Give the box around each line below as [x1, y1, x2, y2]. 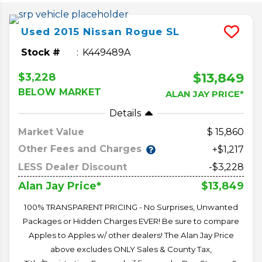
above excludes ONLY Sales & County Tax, [50, 244, 212, 254]
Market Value [18, 126, 84, 137]
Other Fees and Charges [18, 143, 142, 155]
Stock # [21, 46, 60, 58]
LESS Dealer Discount [18, 161, 127, 173]
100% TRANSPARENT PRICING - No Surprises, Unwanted [24, 202, 238, 212]
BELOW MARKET [18, 86, 101, 98]
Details [109, 107, 141, 119]
